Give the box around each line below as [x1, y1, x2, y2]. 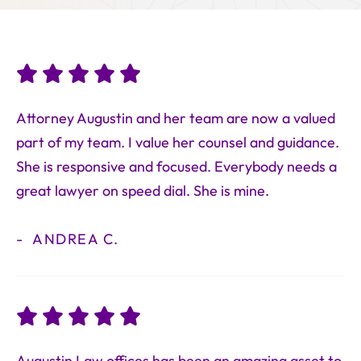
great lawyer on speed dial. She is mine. [16, 181, 269, 201]
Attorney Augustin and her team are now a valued [16, 109, 335, 129]
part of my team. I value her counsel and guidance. [16, 133, 339, 153]
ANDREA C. [28, 230, 119, 250]
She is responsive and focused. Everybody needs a [16, 157, 337, 177]
